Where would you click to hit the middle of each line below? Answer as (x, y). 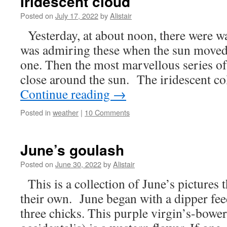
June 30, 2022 (78, 164)
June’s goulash (72, 150)
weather (66, 112)
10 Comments (107, 112)
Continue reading (67, 94)
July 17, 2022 (77, 15)
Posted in (35, 112)
